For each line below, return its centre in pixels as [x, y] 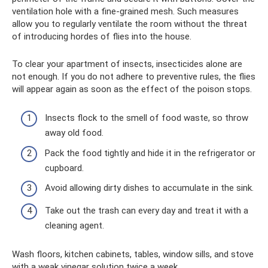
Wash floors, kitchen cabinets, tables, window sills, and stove [133, 254]
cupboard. [64, 168]
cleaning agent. [74, 225]
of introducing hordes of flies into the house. [102, 36]
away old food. [74, 133]
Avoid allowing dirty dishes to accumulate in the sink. [149, 188]
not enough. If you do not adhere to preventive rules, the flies [134, 76]
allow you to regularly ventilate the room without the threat [130, 24]
